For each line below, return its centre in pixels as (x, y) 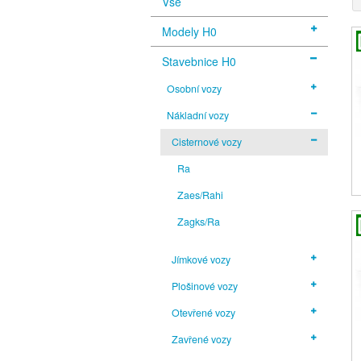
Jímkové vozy (201, 259)
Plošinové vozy (205, 286)
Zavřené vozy (202, 339)
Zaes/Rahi (200, 195)
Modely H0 (189, 31)
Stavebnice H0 (199, 61)
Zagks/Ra (198, 221)
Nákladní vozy (198, 115)
